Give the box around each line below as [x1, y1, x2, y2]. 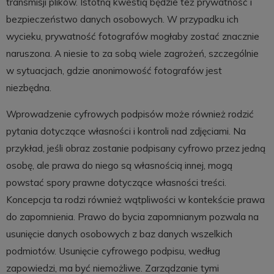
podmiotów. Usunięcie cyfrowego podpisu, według [6, 245, 220, 257]
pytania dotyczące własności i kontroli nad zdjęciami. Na [6, 125, 246, 138]
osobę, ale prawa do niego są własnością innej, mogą [6, 160, 232, 172]
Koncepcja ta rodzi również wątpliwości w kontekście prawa [6, 194, 265, 206]
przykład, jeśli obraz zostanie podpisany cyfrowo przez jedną [6, 143, 265, 155]
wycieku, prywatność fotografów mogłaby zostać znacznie [6, 30, 259, 42]
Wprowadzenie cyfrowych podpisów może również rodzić [6, 108, 254, 120]
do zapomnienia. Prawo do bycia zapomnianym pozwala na [6, 211, 259, 223]
